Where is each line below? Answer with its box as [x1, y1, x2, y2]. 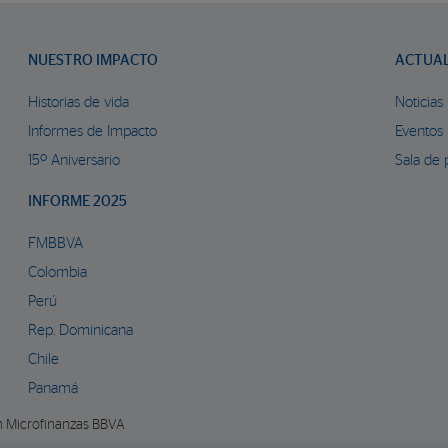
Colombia [28, 265, 87, 280]
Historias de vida [28, 95, 129, 110]
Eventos [395, 124, 443, 139]
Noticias [395, 95, 443, 110]
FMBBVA [28, 236, 83, 251]
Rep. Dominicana [28, 323, 133, 338]
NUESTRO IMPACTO [28, 53, 158, 68]
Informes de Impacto [28, 124, 157, 139]
